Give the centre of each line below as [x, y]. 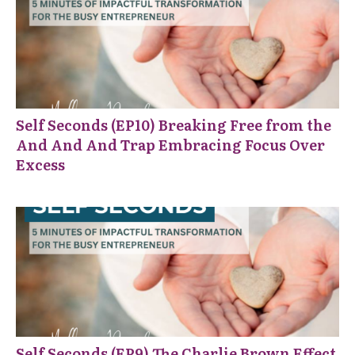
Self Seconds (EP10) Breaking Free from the [174, 125]
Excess [40, 165]
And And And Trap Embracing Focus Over [170, 145]
